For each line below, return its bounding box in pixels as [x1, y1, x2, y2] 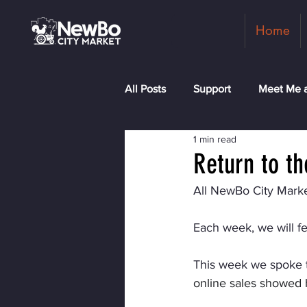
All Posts [125, 83, 166, 95]
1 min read [193, 133, 236, 145]
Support [193, 83, 231, 95]
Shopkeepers [152, 138, 215, 149]
